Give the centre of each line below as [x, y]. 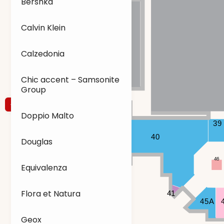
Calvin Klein [43, 28]
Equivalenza [44, 168]
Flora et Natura [51, 194]
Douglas [37, 142]
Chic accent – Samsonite [70, 80]
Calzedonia [43, 54]
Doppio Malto [47, 116]
